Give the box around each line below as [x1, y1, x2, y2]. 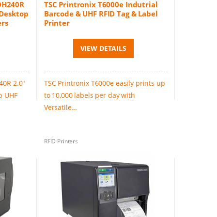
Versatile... [44, 103, 77, 112]
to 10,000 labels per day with [44, 91, 135, 100]
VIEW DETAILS [80, 44, 126, 53]
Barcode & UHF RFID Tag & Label [44, 9, 158, 19]
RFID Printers [44, 137, 78, 145]
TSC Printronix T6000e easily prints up [44, 78, 165, 88]
